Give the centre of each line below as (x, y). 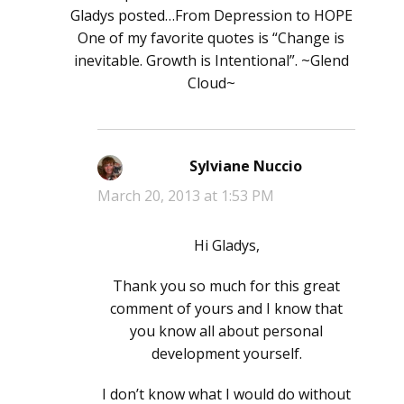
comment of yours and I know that (226, 309)
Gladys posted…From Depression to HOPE (211, 16)
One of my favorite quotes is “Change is (211, 38)
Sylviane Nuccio (245, 166)
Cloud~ (211, 83)
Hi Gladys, (226, 246)
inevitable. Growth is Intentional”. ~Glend (211, 61)
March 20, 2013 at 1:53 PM (186, 196)
